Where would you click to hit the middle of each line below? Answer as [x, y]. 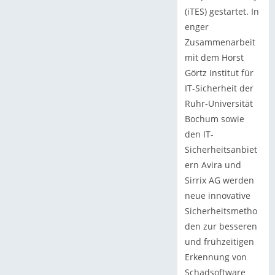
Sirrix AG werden [219, 180]
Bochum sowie [214, 118]
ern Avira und [213, 165]
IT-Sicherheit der [219, 88]
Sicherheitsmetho [221, 211]
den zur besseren [221, 226]
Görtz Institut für [219, 72]
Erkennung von [215, 257]
